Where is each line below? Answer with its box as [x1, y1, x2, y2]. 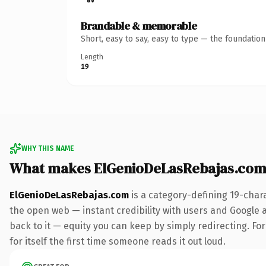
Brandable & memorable [81, 18, 197, 33]
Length [81, 52, 103, 61]
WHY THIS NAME [21, 144, 74, 153]
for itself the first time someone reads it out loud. [9, 235, 226, 247]
